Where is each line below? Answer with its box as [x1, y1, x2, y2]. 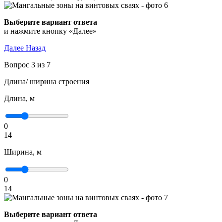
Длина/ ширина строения [4, 77, 89, 86]
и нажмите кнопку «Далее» [4, 27, 97, 35]
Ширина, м [4, 148, 42, 156]
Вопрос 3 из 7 [4, 60, 51, 69]
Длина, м [4, 94, 35, 103]
